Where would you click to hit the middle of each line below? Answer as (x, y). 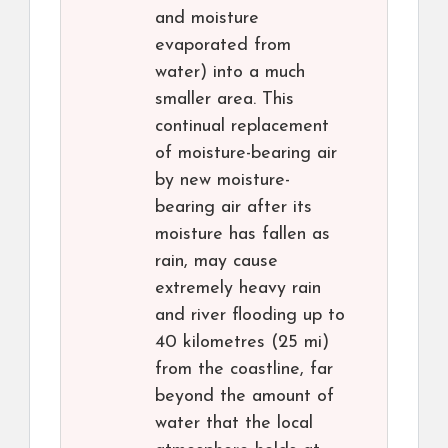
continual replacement (242, 127)
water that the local (234, 424)
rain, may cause (216, 262)
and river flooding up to (250, 316)
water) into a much (230, 73)
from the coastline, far (244, 370)
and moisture (207, 19)
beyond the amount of (244, 397)
